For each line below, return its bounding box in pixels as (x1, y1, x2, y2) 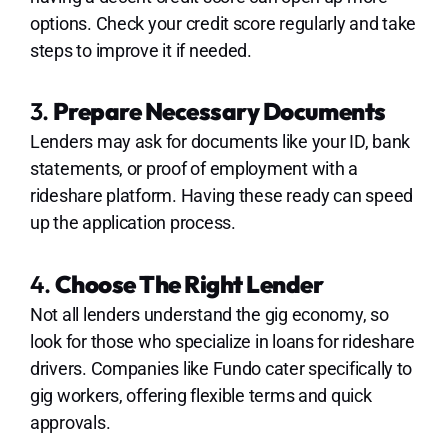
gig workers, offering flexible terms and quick (29, 385, 372, 407)
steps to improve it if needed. (29, 39, 252, 61)
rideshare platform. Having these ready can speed (29, 185, 414, 207)
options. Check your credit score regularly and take (29, 12, 417, 34)
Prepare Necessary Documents (52, 96, 386, 127)
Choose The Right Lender (54, 269, 324, 300)
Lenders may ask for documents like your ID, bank (29, 131, 411, 153)
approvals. (29, 412, 111, 434)
